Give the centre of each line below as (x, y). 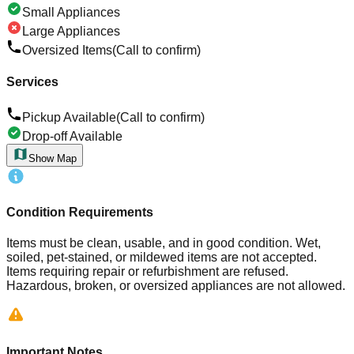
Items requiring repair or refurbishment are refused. (147, 272)
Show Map (53, 158)
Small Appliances (71, 13)
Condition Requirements (80, 213)
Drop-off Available (72, 136)
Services (32, 81)
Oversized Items (67, 51)
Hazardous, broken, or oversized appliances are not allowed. (176, 286)
